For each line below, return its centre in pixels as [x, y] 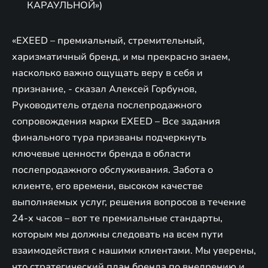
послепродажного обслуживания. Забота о [112, 170]
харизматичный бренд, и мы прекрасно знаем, [121, 57]
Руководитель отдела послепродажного [107, 105]
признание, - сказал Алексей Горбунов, [104, 89]
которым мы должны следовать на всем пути [118, 234]
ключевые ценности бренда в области [101, 153]
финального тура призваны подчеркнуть [109, 137]
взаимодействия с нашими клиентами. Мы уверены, [134, 250]
